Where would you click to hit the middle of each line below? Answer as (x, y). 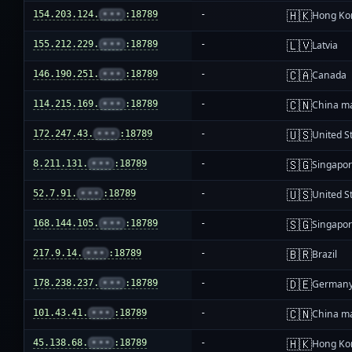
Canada (330, 75)
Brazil (325, 255)
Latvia (325, 46)
